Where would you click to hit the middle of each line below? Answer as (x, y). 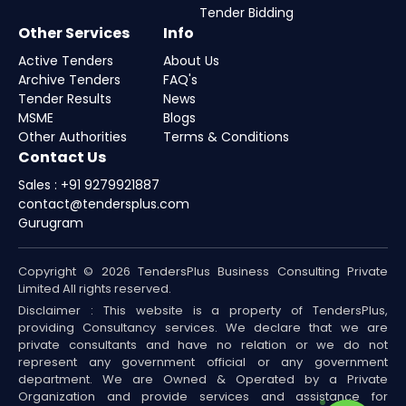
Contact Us (62, 157)
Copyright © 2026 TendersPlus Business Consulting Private (203, 271)
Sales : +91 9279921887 (89, 184)
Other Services (74, 33)
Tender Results (65, 98)
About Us (191, 60)
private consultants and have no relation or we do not (203, 344)
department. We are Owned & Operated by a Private (203, 379)
